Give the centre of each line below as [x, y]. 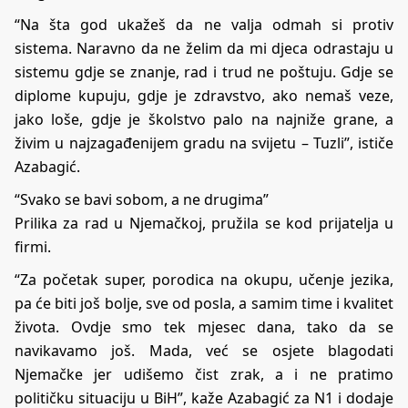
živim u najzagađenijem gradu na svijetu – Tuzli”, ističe [204, 143]
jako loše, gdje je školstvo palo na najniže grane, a [204, 119]
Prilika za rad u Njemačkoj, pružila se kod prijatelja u [204, 223]
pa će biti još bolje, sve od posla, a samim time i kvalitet [204, 303]
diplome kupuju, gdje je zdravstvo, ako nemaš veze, [204, 95]
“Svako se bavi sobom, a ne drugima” [142, 199]
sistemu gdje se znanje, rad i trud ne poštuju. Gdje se [204, 71]
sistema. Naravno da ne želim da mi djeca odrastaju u [204, 48]
